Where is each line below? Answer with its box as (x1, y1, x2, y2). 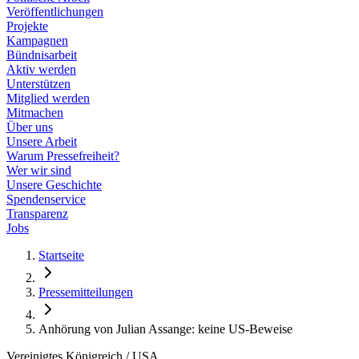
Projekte (6, 18, 48, 33)
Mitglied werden (6, 91, 90, 105)
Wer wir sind (6, 163, 71, 177)
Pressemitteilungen (38, 284, 133, 299)
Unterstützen (6, 76, 71, 91)
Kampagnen (6, 33, 68, 47)
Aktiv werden (6, 62, 76, 76)
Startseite (38, 248, 84, 262)
